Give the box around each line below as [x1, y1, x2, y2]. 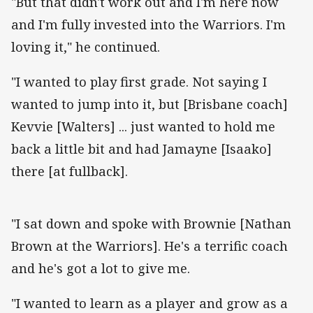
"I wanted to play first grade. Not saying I [11, 73, 267, 90]
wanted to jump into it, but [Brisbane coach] [11, 95, 288, 112]
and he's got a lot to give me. [11, 259, 190, 277]
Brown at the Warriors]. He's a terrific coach [11, 237, 288, 254]
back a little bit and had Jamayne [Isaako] [11, 140, 272, 157]
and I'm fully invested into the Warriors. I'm [11, 15, 286, 33]
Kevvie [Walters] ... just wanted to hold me [11, 117, 275, 135]
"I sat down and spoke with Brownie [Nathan [11, 214, 291, 232]
